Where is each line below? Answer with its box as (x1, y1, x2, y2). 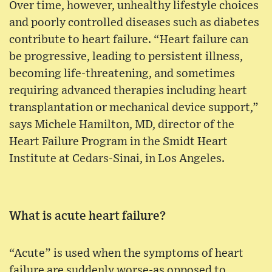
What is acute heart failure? (9, 209, 166, 222)
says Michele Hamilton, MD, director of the (9, 118, 234, 131)
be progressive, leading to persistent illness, (9, 50, 243, 63)
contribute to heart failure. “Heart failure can (9, 33, 248, 46)
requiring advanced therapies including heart (9, 84, 247, 97)
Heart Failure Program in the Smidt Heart (9, 135, 228, 148)
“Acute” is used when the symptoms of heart (9, 247, 243, 259)
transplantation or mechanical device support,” (9, 101, 259, 114)
